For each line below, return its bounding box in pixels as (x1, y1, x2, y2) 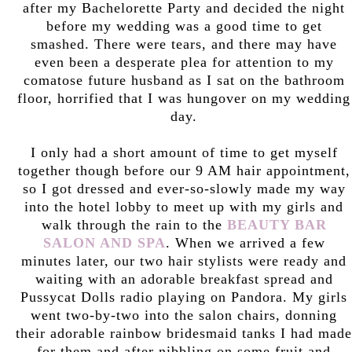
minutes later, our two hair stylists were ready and (21, 252, 346, 269)
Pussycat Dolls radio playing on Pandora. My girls (20, 288, 347, 305)
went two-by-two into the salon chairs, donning (31, 306, 337, 323)
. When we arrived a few (165, 234, 325, 251)
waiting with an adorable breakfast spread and (35, 270, 333, 287)
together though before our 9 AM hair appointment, (17, 162, 350, 178)
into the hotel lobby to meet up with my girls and (24, 198, 343, 214)
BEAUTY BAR (226, 216, 327, 233)
